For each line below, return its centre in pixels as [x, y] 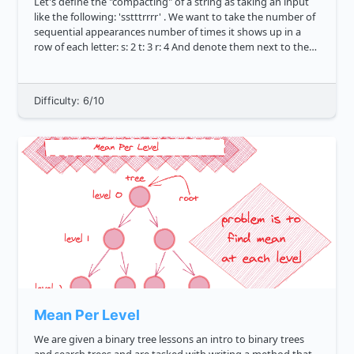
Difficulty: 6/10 [69, 101]
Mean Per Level [87, 315]
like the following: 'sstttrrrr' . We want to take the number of [76, 17]
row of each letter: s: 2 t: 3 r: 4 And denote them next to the [44, 47]
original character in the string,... [109, 62]
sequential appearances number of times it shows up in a [91, 32]
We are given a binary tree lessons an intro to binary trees [70, 339]
